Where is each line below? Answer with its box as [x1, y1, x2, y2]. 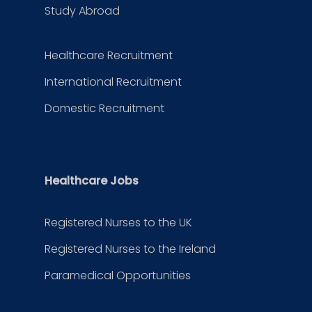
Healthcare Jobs [45, 173, 139, 189]
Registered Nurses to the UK [45, 214, 192, 231]
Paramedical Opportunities [45, 267, 191, 283]
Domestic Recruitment [45, 100, 164, 116]
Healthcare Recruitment [45, 47, 173, 63]
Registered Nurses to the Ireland [45, 241, 216, 257]
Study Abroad [45, 3, 120, 19]
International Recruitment [45, 74, 182, 90]
